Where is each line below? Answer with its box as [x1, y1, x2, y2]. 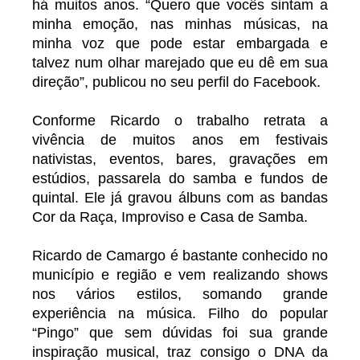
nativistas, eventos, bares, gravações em [32, 150, 328, 167]
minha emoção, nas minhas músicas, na [32, 15, 328, 32]
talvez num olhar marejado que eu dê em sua [32, 54, 328, 71]
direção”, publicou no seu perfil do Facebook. [32, 73, 321, 90]
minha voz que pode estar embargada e [32, 35, 328, 51]
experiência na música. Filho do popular [32, 305, 328, 321]
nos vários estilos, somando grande [32, 285, 328, 302]
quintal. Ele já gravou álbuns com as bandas [32, 189, 328, 206]
